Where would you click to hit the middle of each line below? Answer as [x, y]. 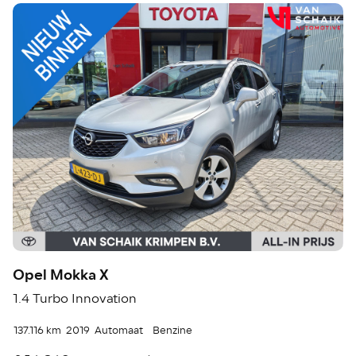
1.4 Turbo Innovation [75, 298]
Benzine [173, 330]
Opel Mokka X [61, 275]
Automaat [119, 330]
